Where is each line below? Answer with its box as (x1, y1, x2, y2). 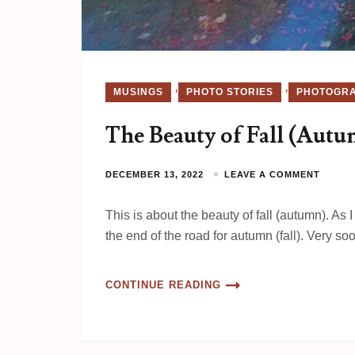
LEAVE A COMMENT (224, 169, 320, 179)
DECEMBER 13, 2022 (105, 169, 204, 179)
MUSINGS (113, 86, 163, 97)
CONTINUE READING (105, 278, 221, 291)
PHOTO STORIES (186, 86, 273, 97)
